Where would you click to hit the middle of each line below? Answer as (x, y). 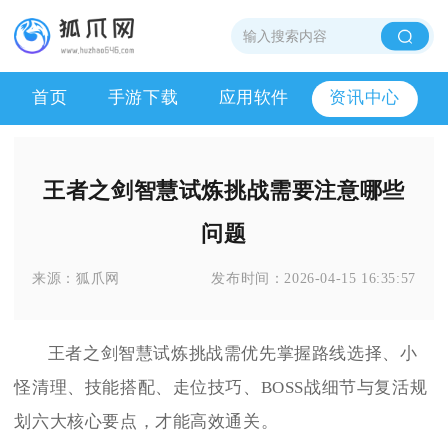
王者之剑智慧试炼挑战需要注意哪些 (224, 189)
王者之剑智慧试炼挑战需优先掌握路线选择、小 (232, 354)
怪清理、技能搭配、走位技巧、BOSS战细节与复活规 (221, 388)
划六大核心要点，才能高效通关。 (146, 422)
